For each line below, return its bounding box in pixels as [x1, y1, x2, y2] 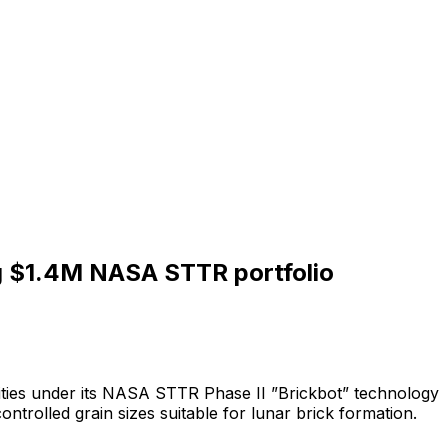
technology [354, 382, 439, 403]
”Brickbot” [271, 382, 349, 403]
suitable [160, 402, 218, 423]
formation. [339, 402, 417, 423]
